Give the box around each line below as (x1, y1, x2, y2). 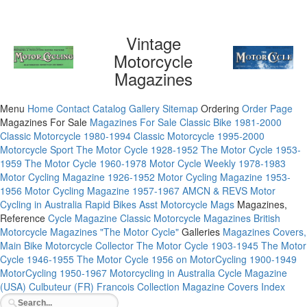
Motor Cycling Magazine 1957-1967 (25, 184, 180, 197)
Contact (56, 101, 90, 115)
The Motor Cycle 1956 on (77, 252, 187, 266)
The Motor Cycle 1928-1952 (76, 143, 198, 156)
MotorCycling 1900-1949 (190, 252, 297, 266)
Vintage (125, 31, 181, 55)
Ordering (201, 101, 239, 115)
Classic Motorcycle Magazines (120, 211, 251, 225)
